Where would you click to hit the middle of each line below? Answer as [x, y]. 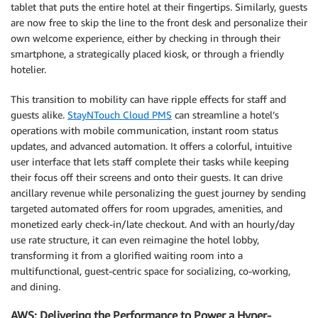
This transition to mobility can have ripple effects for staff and [148, 99]
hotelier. [28, 69]
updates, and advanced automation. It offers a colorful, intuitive [151, 146]
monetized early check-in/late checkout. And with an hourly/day [153, 224]
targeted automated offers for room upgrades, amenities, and [147, 208]
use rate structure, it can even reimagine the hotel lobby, [135, 239]
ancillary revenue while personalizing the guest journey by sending [158, 192]
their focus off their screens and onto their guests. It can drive [147, 177]
